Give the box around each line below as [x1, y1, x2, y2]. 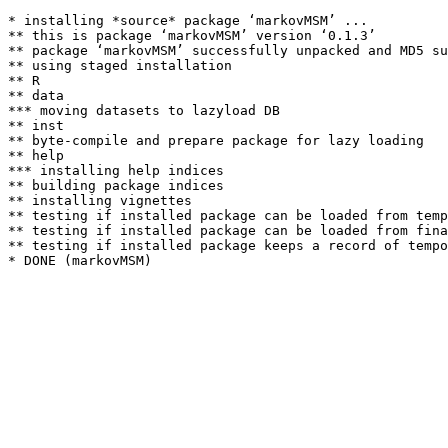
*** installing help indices [8, 163, 224, 178]
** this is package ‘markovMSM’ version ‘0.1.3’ [8, 28, 376, 43]
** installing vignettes [8, 193, 192, 208]
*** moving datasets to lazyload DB [8, 103, 280, 118]
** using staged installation [8, 58, 232, 73]
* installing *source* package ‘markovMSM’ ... [8, 13, 368, 28]
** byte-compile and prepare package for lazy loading [8, 133, 424, 148]
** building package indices [8, 178, 224, 193]
